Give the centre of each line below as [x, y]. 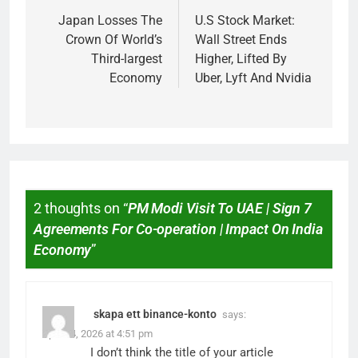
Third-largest [127, 59]
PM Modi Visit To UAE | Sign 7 [220, 208]
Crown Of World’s [114, 40]
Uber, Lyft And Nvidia [253, 78]
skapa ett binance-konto [155, 314]
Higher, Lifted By [241, 59]
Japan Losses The [110, 21]
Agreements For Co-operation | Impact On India [179, 229]
